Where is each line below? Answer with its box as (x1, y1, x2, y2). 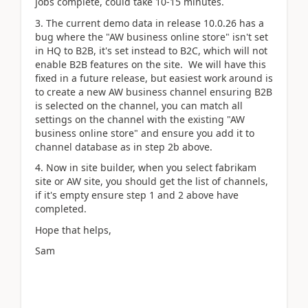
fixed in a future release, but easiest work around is (35, 71, 273, 85)
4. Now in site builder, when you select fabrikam (35, 161, 256, 174)
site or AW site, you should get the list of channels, (35, 175, 268, 188)
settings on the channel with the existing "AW (35, 112, 245, 126)
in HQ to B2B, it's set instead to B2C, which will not (35, 43, 267, 57)
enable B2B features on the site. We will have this (35, 57, 266, 71)
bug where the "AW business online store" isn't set (35, 30, 268, 43)
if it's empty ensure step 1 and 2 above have (35, 188, 239, 201)
